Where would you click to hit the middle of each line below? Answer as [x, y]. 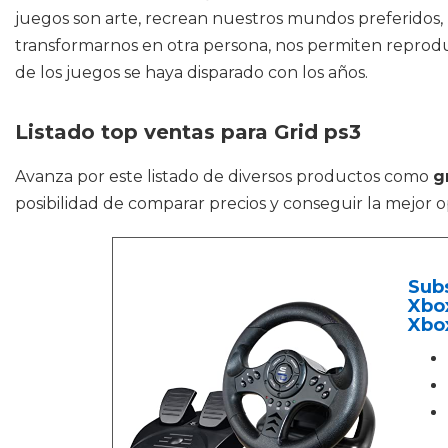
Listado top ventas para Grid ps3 [188, 132]
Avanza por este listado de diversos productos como [224, 176]
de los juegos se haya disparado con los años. [191, 72]
